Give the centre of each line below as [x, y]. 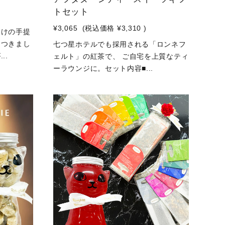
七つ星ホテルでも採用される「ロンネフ [120, 44]
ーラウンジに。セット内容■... [103, 68]
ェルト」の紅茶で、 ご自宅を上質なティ [121, 56]
